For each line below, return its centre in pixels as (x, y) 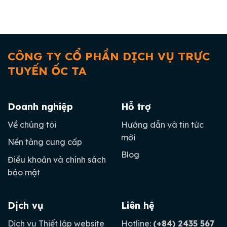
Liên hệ (138, 206)
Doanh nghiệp (40, 106)
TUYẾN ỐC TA (47, 71)
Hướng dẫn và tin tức (162, 124)
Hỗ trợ (136, 106)
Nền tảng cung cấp (45, 142)
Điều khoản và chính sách (57, 159)
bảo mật (24, 172)
